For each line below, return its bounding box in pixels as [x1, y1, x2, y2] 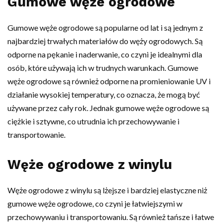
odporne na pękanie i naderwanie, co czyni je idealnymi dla [7, 49, 202, 59]
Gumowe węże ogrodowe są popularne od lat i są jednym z [7, 22, 203, 32]
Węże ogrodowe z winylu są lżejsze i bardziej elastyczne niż [7, 185, 207, 195]
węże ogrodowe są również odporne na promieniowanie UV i [7, 76, 211, 86]
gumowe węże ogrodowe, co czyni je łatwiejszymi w [7, 198, 182, 208]
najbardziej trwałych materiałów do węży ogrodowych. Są [7, 36, 203, 46]
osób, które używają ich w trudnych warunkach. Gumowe [7, 62, 198, 72]
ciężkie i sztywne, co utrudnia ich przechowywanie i [7, 116, 179, 126]
